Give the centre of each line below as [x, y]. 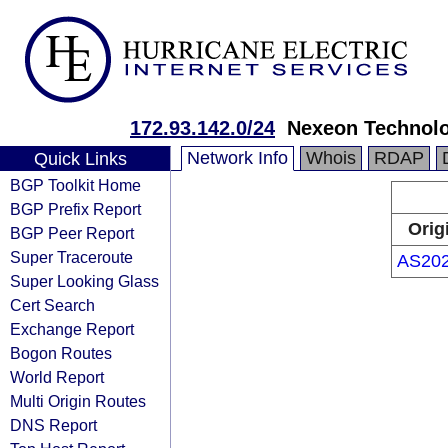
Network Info [237, 158]
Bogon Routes [61, 353]
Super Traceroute [71, 257]
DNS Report [53, 425]
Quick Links [80, 159]
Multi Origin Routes [78, 401]
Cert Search [52, 305]
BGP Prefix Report [75, 209]
